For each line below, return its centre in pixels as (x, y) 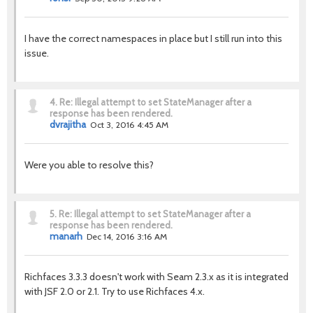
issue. (37, 53)
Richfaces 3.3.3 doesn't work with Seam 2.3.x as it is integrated (156, 277)
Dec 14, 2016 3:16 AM (127, 236)
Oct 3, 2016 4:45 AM (129, 125)
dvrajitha (68, 124)
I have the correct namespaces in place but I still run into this (153, 38)
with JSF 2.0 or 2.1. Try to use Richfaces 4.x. (115, 291)
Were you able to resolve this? (89, 165)
